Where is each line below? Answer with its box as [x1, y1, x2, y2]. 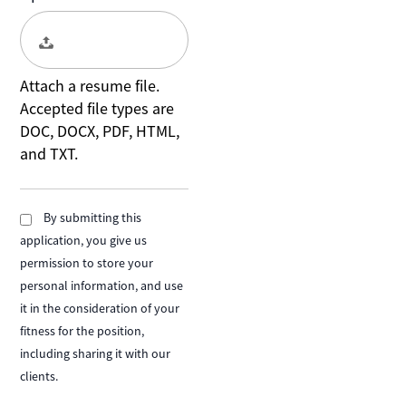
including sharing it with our [20, 345, 171, 362]
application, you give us [20, 232, 148, 249]
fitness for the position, [20, 323, 145, 340]
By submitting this [43, 209, 142, 227]
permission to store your [20, 255, 154, 272]
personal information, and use [20, 277, 184, 295]
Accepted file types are [20, 98, 175, 120]
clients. [20, 368, 59, 385]
